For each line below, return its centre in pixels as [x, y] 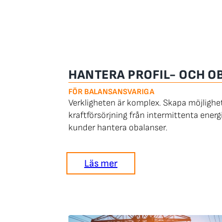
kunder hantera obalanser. [119, 127]
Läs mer [101, 163]
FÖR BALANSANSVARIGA [111, 92]
